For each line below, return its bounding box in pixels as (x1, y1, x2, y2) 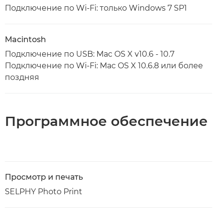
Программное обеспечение (5, 112, 208, 129)
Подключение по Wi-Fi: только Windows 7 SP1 (5, 3, 187, 13)
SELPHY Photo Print (5, 186, 82, 196)
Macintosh (5, 34, 46, 44)
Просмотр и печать (5, 172, 83, 182)
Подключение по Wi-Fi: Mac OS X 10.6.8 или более (5, 61, 203, 70)
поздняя (5, 72, 39, 82)
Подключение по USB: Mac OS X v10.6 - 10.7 (5, 49, 174, 59)
